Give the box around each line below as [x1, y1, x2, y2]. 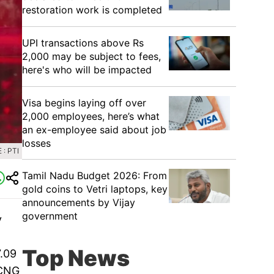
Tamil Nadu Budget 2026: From [22, 169, 167, 182]
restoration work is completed [22, 4, 162, 16]
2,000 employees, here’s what [22, 110, 160, 122]
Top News [22, 245, 130, 272]
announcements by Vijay [22, 196, 135, 209]
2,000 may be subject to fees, [22, 50, 161, 62]
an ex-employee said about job [22, 124, 166, 136]
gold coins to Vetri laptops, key [22, 183, 168, 195]
